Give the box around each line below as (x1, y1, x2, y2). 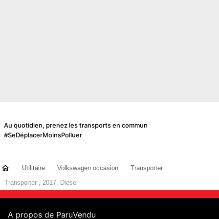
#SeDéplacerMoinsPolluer (4, 131, 82, 139)
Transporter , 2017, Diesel (4, 179, 78, 186)
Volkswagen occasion (57, 164, 118, 172)
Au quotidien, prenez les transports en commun (4, 121, 148, 129)
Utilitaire (22, 164, 45, 172)
